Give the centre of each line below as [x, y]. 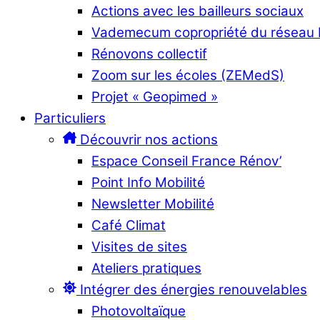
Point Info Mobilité [148, 182]
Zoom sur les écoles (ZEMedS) [188, 75]
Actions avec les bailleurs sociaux [197, 11]
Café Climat [129, 225]
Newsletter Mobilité [153, 204]
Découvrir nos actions [147, 139]
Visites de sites [139, 246]
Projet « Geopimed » [155, 96]
